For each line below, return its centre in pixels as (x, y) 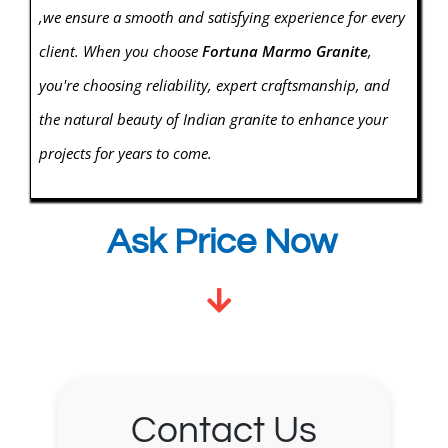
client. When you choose (120, 51)
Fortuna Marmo (258, 51)
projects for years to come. (125, 153)
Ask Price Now (222, 241)
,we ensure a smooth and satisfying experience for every (221, 17)
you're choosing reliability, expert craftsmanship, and (214, 85)
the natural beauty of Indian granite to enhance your (213, 119)
